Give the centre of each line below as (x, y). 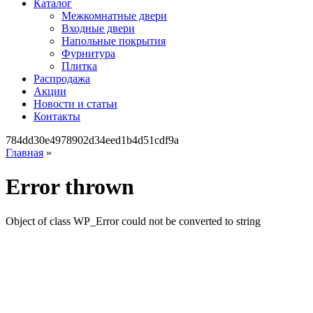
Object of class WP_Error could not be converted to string (133, 221)
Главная (24, 153)
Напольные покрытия (114, 41)
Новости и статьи (75, 104)
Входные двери (98, 28)
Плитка (79, 66)
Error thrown (70, 187)
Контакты (57, 116)
